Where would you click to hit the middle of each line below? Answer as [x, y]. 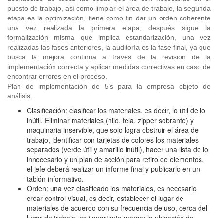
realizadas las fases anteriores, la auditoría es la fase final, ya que [109, 47]
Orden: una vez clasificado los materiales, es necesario [112, 188]
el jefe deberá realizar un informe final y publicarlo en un [113, 169]
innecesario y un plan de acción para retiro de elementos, [115, 159]
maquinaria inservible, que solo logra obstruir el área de [113, 130]
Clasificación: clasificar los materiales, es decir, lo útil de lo [116, 110]
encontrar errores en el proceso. [57, 76]
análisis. [20, 96]
